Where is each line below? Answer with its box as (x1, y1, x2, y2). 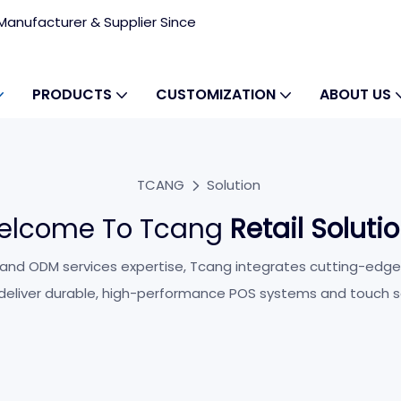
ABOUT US (320, 84, 391, 105)
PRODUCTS (32, 84, 112, 105)
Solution (206, 175, 260, 195)
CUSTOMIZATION (156, 84, 276, 105)
